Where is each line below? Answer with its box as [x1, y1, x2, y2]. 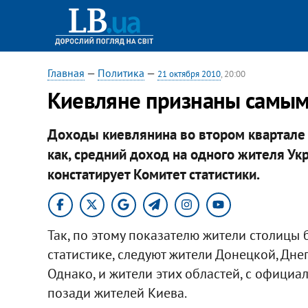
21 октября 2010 [157, 68, 221, 80]
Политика [97, 66, 144, 80]
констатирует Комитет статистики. [47, 164, 260, 184]
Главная [47, 66, 85, 80]
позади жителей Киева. [47, 283, 187, 302]
